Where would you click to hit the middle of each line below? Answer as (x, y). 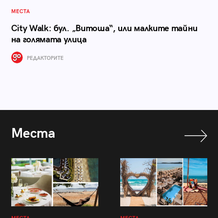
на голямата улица (49, 40)
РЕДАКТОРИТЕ (44, 58)
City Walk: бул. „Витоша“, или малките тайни (104, 28)
